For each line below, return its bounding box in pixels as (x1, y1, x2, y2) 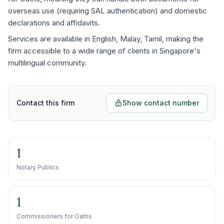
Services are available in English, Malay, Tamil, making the (8, 34, 203, 43)
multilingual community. (8, 58, 86, 67)
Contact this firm (16, 98, 74, 107)
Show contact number (122, 98, 199, 107)
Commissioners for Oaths (16, 212, 92, 220)
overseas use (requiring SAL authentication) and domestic (8, 6, 207, 15)
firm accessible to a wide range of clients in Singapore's (8, 46, 200, 55)
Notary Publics (16, 163, 59, 171)
